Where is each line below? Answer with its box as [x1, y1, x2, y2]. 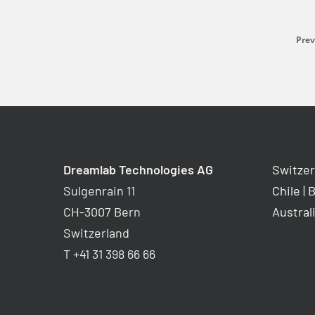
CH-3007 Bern [63, 204, 141, 219]
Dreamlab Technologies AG [63, 162, 213, 177]
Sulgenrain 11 [63, 183, 135, 198]
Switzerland [63, 225, 129, 240]
